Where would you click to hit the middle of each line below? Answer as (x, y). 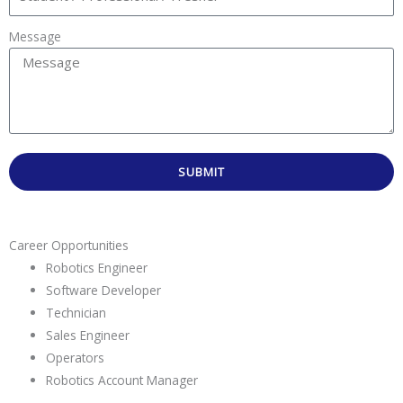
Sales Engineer (88, 336)
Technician (76, 313)
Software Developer (104, 291)
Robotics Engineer (97, 268)
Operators (76, 358)
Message (35, 37)
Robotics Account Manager (122, 381)
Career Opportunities (69, 246)
